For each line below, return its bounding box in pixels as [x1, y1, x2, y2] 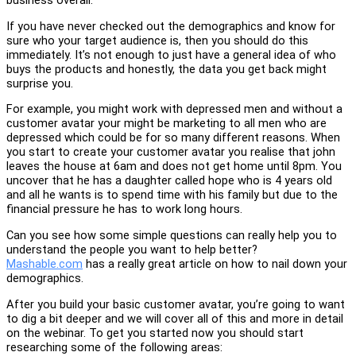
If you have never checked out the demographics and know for [6, 18, 335, 33]
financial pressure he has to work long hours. [6, 202, 242, 217]
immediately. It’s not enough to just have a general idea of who [6, 47, 336, 62]
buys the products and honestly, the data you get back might [6, 61, 327, 76]
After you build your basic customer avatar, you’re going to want [6, 296, 345, 311]
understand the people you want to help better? [6, 242, 257, 257]
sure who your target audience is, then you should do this [6, 33, 308, 48]
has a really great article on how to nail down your [83, 257, 347, 272]
